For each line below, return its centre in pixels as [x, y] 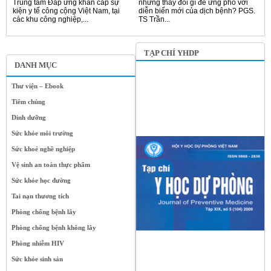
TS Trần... [154, 20]
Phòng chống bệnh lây [44, 212]
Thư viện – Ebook [38, 86]
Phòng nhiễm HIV [38, 243]
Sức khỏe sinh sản [37, 259]
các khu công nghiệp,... [51, 20]
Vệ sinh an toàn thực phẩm [51, 165]
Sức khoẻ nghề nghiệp [43, 149]
